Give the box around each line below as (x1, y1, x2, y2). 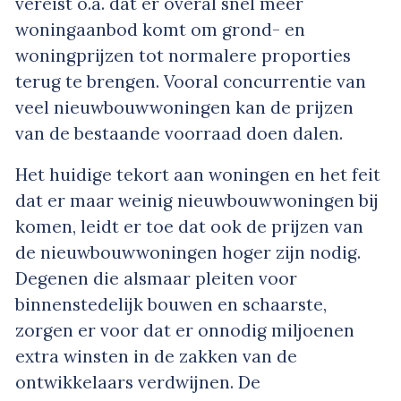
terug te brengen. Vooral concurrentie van (15, 70, 366, 92)
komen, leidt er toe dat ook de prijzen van (15, 215, 363, 237)
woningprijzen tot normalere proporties (15, 44, 351, 66)
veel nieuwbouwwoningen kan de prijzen (15, 96, 354, 118)
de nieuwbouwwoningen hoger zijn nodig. (15, 241, 361, 263)
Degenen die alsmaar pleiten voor (15, 267, 297, 289)
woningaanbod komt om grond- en (15, 18, 305, 40)
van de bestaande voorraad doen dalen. (15, 122, 343, 144)
